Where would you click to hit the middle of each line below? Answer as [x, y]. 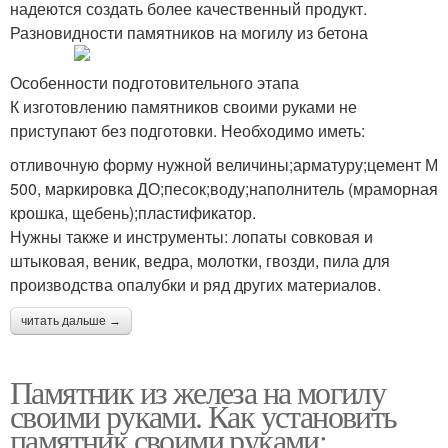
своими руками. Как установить [203, 415]
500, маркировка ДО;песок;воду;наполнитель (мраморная [224, 188]
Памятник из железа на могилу [198, 391]
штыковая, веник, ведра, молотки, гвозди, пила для [200, 260]
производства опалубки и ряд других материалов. [195, 284]
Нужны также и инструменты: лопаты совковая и [191, 236]
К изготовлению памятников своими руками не [183, 106]
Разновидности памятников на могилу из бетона [189, 32]
